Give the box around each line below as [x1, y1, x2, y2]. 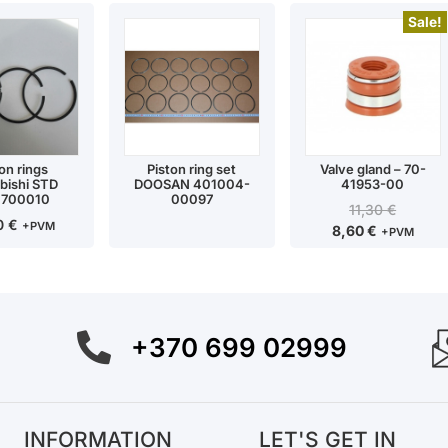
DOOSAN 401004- [133, 176, 250, 193]
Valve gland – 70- [319, 161, 426, 178]
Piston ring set [147, 161, 237, 178]
